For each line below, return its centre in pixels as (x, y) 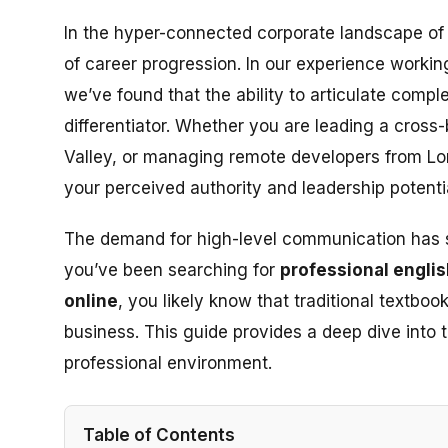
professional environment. (168, 363)
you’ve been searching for (172, 270)
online (91, 301)
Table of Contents (159, 434)
